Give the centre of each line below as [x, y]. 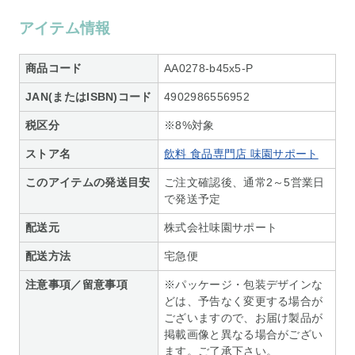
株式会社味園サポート [221, 228]
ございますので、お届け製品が [244, 318]
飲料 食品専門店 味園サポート [241, 154]
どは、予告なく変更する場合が [244, 302]
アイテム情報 [65, 29]
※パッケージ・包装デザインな [244, 285]
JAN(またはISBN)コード [89, 97]
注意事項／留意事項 [76, 285]
